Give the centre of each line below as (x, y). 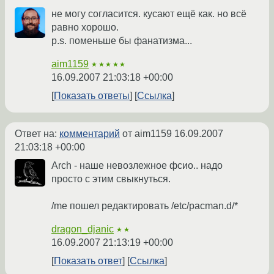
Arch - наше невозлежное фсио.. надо (137, 166)
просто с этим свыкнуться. (111, 179)
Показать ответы (92, 96)
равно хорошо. (85, 28)
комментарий (90, 134)
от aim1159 (147, 134)
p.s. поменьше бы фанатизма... (122, 41)
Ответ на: (37, 134)
